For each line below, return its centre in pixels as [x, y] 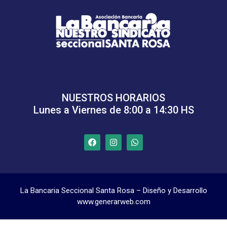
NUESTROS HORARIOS [113, 98]
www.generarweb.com [113, 201]
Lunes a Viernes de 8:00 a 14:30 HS [113, 110]
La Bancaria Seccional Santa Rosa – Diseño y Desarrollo [113, 190]
